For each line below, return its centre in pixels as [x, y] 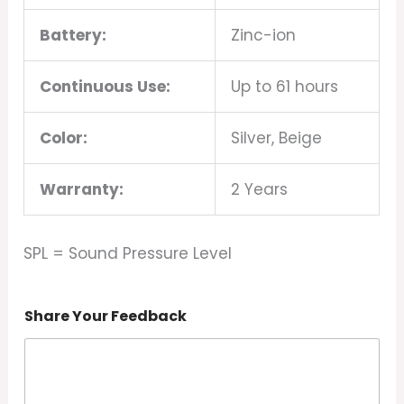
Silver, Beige [277, 138]
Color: [64, 138]
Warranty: [82, 189]
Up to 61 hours [285, 86]
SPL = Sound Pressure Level [128, 254]
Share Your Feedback [106, 316]
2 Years [260, 189]
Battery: [73, 35]
